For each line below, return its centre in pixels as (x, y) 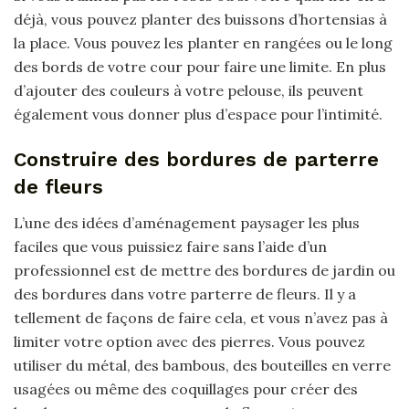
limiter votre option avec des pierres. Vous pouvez (189, 341)
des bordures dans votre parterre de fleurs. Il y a (185, 294)
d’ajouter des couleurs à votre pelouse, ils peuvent (189, 91)
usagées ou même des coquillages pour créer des (186, 388)
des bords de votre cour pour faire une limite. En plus (200, 67)
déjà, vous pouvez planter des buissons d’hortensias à (200, 20)
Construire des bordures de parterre (196, 159)
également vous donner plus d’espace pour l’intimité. (198, 115)
